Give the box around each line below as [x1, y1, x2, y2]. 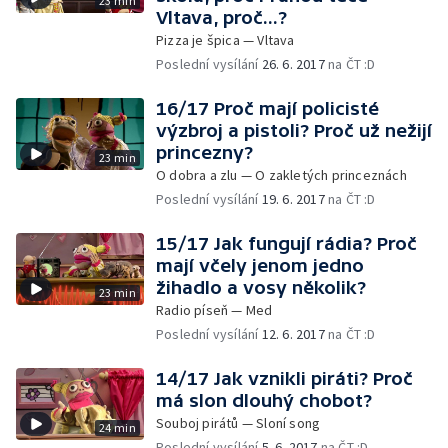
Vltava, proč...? [156, 7, 287, 28]
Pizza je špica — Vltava [156, 31, 295, 49]
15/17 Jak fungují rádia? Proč [156, 233, 417, 254]
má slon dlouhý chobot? [156, 390, 372, 411]
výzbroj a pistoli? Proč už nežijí [156, 120, 432, 141]
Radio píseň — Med [156, 301, 273, 319]
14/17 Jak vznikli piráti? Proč [156, 368, 413, 389]
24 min [98, 420, 136, 435]
